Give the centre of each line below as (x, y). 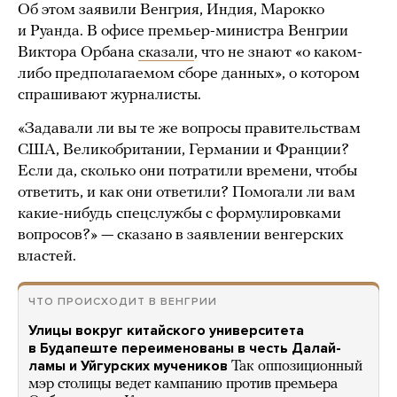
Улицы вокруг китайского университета (166, 331)
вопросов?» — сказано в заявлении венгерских (181, 236)
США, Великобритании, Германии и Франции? (183, 151)
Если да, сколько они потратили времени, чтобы (187, 172)
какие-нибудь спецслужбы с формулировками (179, 214)
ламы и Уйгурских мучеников (128, 366)
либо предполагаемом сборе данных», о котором (189, 74)
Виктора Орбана (78, 53)
